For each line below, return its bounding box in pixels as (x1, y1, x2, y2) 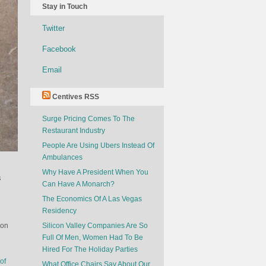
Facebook (42, 45, 76, 53)
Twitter (42, 24, 65, 33)
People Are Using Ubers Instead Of (42, 141, 154, 150)
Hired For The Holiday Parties (42, 245, 138, 254)
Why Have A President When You (42, 168, 148, 176)
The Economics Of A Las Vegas (42, 195, 142, 203)
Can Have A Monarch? (42, 180, 115, 188)
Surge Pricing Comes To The (42, 115, 135, 123)
